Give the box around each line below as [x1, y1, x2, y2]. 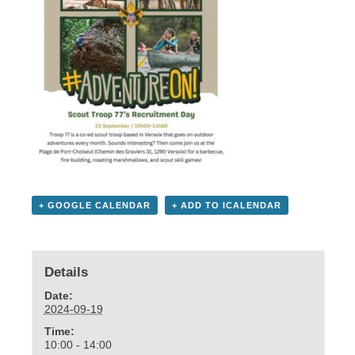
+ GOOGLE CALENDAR [39, 200, 151, 210]
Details [44, 265, 88, 281]
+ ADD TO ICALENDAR [172, 200, 281, 210]
